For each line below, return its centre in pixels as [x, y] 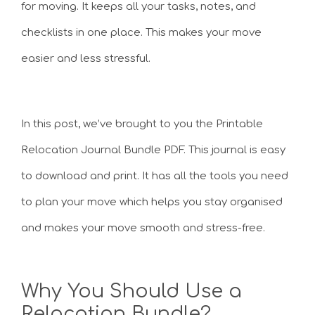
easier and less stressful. [86, 59]
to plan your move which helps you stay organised [152, 202]
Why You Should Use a [131, 291]
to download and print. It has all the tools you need [155, 176]
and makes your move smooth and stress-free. [143, 228]
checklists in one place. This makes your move [141, 33]
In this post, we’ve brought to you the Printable [142, 124]
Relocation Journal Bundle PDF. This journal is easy [153, 150]
